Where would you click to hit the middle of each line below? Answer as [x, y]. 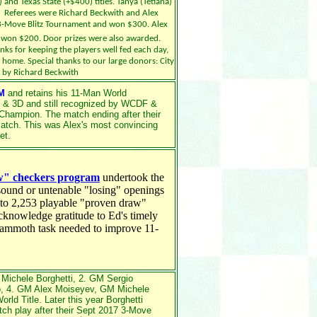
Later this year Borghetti [92, 300]
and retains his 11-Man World [67, 93]
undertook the [132, 177]
